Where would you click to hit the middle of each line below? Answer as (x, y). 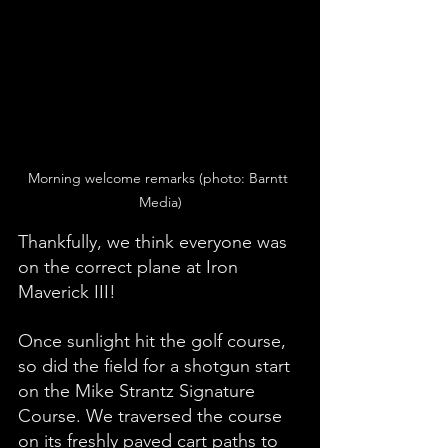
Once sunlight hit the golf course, (154, 340)
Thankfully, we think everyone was (155, 241)
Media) (160, 201)
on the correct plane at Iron (130, 266)
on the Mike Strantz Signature (139, 390)
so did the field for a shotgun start (156, 365)
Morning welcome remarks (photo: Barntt (160, 177)
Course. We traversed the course (152, 415)
